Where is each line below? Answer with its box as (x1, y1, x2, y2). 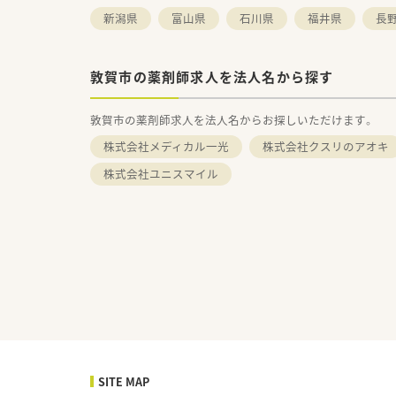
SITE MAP (98, 372, 149, 390)
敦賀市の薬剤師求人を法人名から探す (90, 66, 334, 87)
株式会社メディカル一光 (103, 137, 229, 155)
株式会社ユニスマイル (103, 164, 218, 182)
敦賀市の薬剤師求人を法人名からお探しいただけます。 (90, 110, 374, 128)
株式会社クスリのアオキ (263, 137, 389, 155)
